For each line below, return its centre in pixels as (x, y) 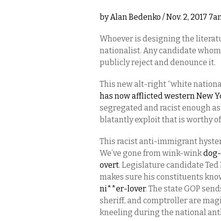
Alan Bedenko (135, 17)
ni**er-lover (123, 189)
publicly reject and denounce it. (158, 62)
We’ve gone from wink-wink (151, 153)
